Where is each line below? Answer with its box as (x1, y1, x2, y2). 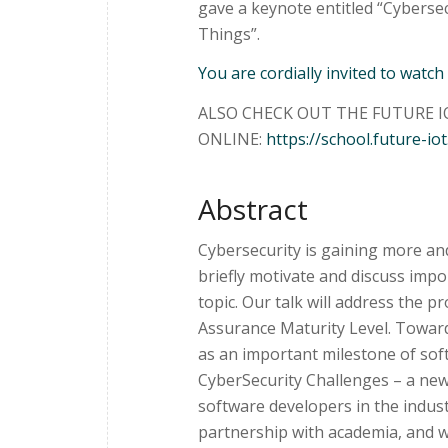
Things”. (198, 22, 260, 45)
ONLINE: (198, 127, 266, 150)
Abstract (198, 189, 308, 228)
